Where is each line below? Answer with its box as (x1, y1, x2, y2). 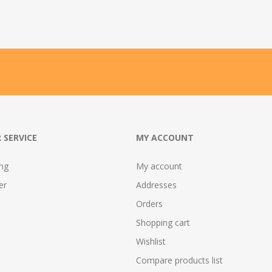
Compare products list (136, 254, 223, 266)
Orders (136, 197, 163, 209)
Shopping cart (136, 216, 190, 228)
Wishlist (136, 235, 166, 247)
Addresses (136, 178, 177, 191)
